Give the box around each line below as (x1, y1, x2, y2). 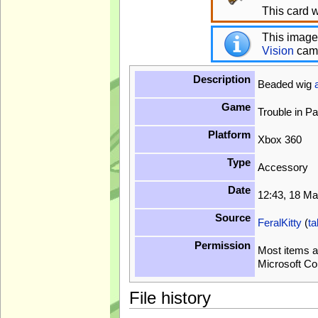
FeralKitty (257, 216, 302, 229)
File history (128, 288, 211, 308)
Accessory (257, 160, 308, 173)
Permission (194, 239, 251, 252)
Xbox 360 (257, 133, 302, 146)
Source (214, 212, 251, 224)
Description (192, 73, 251, 86)
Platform (207, 128, 251, 141)
